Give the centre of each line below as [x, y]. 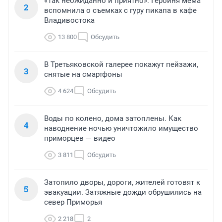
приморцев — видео [80, 138]
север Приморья [73, 202]
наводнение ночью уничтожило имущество [121, 128]
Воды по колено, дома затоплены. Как [113, 118]
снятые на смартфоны [83, 74]
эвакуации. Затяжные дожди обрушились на [123, 192]
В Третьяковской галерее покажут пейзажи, [121, 64]
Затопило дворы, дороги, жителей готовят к [122, 182]
